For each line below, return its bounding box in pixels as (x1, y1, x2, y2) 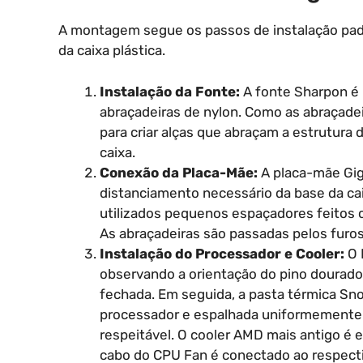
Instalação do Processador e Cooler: (100, 245, 344, 262)
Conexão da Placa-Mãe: (100, 164, 258, 181)
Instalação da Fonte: (100, 83, 240, 100)
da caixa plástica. (58, 42, 165, 59)
